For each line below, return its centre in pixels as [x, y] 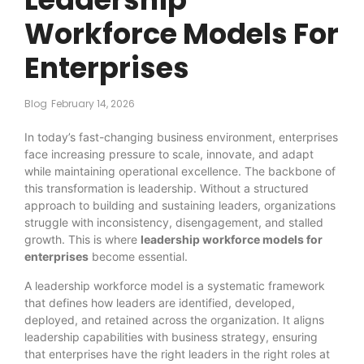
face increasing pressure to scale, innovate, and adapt [169, 154]
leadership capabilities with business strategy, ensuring [171, 336]
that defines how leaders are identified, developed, [160, 302]
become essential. [138, 257]
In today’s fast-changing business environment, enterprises [181, 137]
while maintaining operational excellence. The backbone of [180, 171]
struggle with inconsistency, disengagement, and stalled [174, 223]
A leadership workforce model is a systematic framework [175, 285]
